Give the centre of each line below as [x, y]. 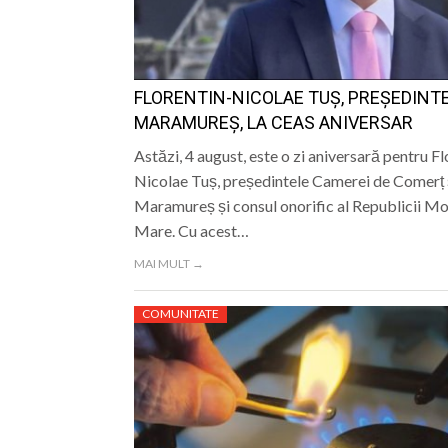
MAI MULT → [168, 264]
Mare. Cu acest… [191, 231]
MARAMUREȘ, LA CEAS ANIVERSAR [273, 123]
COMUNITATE [180, 314]
